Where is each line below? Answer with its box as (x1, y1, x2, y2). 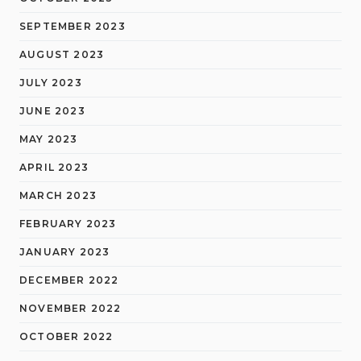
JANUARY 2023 (19, 246, 110, 258)
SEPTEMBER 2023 (19, 20, 126, 32)
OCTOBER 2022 (19, 330, 114, 342)
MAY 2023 (19, 133, 78, 145)
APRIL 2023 (19, 161, 89, 173)
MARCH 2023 (19, 189, 97, 201)
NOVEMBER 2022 (19, 302, 122, 314)
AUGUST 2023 (19, 48, 105, 60)
